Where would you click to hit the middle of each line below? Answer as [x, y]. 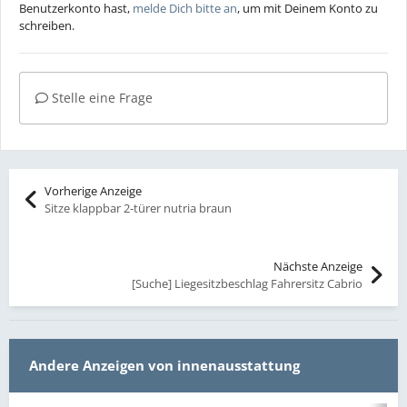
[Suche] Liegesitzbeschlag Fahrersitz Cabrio [247, 283]
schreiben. [47, 25]
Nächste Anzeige [318, 266]
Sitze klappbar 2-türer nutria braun [139, 208]
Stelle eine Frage [100, 97]
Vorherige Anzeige [94, 190]
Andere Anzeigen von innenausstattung [164, 365]
